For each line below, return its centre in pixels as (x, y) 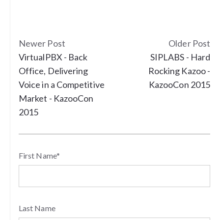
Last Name (37, 208)
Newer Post (42, 43)
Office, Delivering (54, 71)
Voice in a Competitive (62, 85)
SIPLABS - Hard (180, 57)
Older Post (189, 43)
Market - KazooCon (56, 98)
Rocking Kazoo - (179, 71)
